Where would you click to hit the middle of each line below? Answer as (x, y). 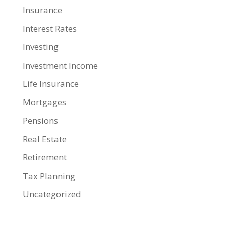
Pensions (40, 121)
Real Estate (44, 139)
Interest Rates (49, 28)
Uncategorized (52, 194)
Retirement (44, 157)
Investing (40, 47)
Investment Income (60, 65)
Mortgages (44, 102)
